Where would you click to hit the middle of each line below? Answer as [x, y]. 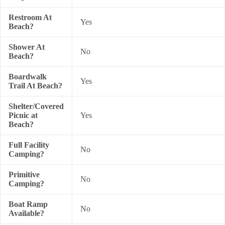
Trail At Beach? [35, 86]
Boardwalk [28, 77]
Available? [26, 213]
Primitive [24, 175]
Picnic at [23, 115]
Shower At [27, 47]
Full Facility [29, 145]
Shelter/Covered [36, 106]
